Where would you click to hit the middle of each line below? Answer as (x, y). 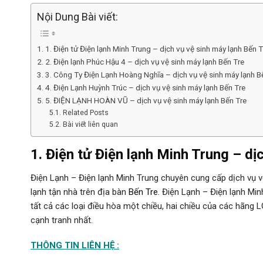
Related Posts (85, 112)
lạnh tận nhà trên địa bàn (80, 192)
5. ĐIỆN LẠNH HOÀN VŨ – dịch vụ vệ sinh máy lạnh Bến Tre (146, 100)
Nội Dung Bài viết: (77, 16)
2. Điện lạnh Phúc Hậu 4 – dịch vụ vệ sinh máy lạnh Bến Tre (144, 61)
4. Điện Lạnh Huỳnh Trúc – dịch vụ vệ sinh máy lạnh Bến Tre (145, 87)
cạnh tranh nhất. (62, 220)
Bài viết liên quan (90, 124)
